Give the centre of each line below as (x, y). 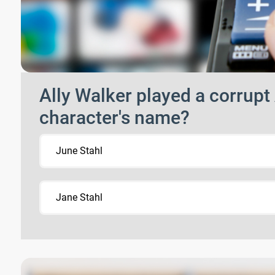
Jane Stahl (79, 197)
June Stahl (79, 150)
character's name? (114, 117)
